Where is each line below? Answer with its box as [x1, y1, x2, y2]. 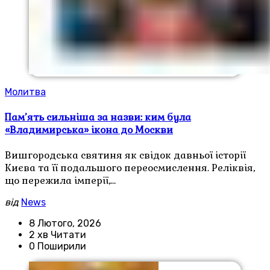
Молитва [5, 86, 46, 98]
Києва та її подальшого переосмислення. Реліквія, [5, 162, 255, 174]
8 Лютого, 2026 [29, 218, 101, 229]
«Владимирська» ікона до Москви [5, 123, 173, 136]
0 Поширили [29, 240, 86, 252]
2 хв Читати [29, 229, 86, 240]
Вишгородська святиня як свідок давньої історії [5, 149, 246, 162]
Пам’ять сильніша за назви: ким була [5, 110, 191, 124]
